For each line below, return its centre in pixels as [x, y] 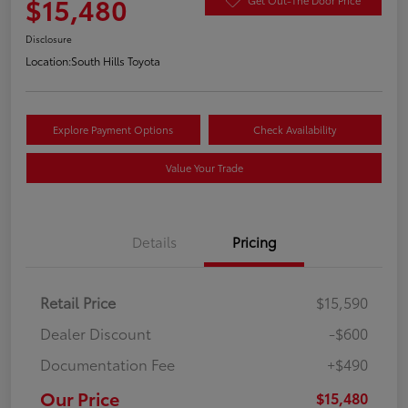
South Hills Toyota [116, 61]
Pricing [254, 242]
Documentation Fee [107, 364]
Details [154, 242]
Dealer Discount [96, 333]
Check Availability [295, 130]
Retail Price [78, 302]
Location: [48, 61]
